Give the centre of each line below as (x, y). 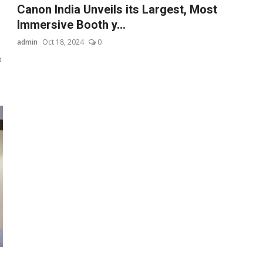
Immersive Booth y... (72, 24)
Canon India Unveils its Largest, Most (117, 9)
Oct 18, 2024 (63, 42)
